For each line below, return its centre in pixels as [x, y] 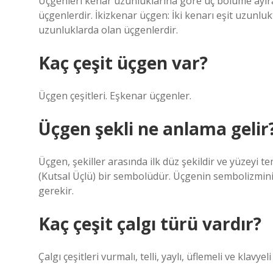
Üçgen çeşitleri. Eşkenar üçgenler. [115, 96]
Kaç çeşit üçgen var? [123, 63]
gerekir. [56, 191]
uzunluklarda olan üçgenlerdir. [108, 30]
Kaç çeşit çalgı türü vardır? [150, 224]
